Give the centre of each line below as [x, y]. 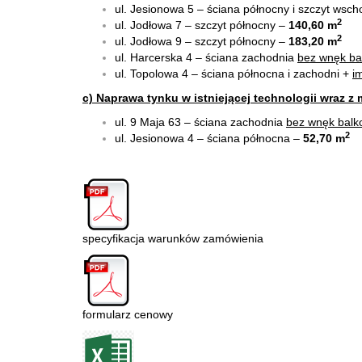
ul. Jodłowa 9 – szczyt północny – [202, 41]
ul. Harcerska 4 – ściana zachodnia [206, 57]
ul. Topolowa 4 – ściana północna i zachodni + [234, 74]
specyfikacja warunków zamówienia [173, 238]
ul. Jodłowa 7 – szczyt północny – [202, 25]
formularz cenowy [128, 314]
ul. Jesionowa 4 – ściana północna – [209, 138]
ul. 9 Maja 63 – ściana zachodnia [200, 122]
